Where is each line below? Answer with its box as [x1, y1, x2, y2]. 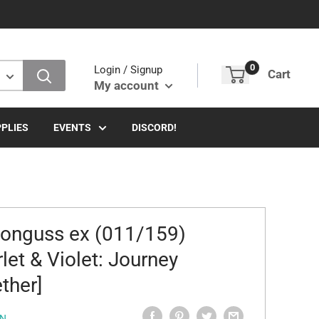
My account [94, 78, 162, 93]
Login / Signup [94, 63, 162, 76]
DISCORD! [132, 122, 177, 133]
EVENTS [53, 122, 91, 133]
